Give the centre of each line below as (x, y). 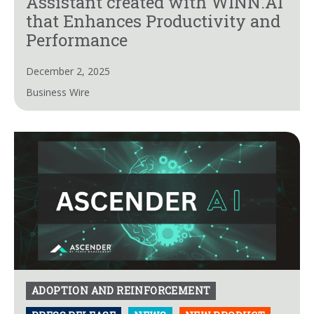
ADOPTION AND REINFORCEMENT (121, 291)
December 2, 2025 (68, 71)
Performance (77, 40)
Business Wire (58, 93)
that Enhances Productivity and (153, 21)
